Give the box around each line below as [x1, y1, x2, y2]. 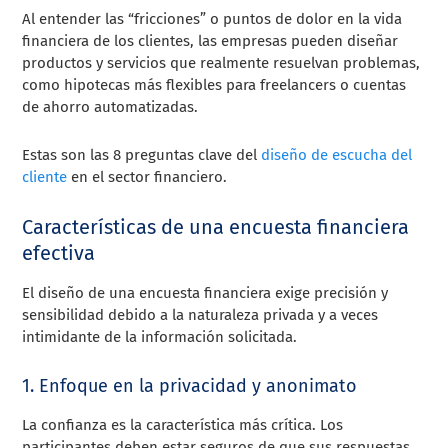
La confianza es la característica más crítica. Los [22, 415, 344, 434]
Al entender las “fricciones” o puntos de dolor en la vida [22, 9, 403, 28]
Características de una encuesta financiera [22, 214, 410, 239]
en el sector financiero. [67, 167, 228, 186]
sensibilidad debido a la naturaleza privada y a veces [22, 305, 379, 324]
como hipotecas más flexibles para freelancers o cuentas [22, 75, 407, 94]
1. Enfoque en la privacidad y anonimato [22, 374, 358, 397]
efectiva [22, 240, 96, 265]
